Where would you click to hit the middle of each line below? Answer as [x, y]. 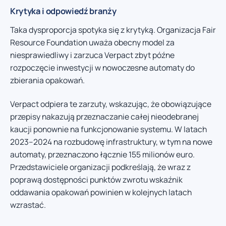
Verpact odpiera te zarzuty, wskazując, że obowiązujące [111, 104]
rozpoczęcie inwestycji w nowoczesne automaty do [102, 67]
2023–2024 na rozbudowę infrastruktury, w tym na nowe [111, 142]
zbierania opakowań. [47, 80]
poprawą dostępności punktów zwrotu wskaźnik [96, 180]
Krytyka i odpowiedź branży [63, 11]
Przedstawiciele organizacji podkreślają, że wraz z [100, 167]
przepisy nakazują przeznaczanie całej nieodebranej [104, 117]
